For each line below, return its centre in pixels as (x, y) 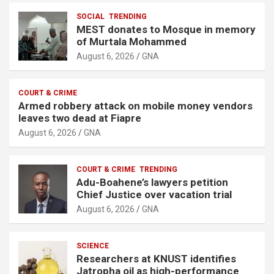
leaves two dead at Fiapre (81, 118)
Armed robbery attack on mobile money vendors (135, 106)
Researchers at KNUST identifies (156, 258)
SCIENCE (93, 246)
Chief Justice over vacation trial (154, 194)
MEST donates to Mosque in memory (166, 29)
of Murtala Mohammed (131, 41)
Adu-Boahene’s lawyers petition (152, 182)
